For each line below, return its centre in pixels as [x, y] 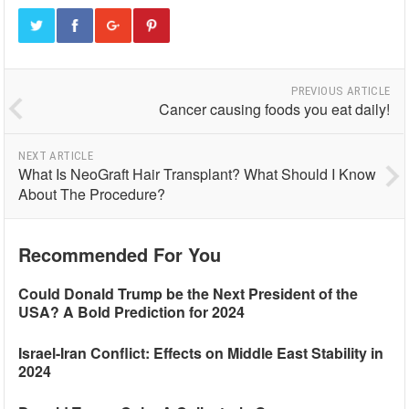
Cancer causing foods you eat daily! [275, 109]
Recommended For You [120, 254]
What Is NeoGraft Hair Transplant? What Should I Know [198, 174]
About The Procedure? [92, 194]
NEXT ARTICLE [56, 156]
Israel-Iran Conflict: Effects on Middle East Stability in [201, 353]
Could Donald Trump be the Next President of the [189, 294]
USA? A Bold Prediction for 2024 [132, 312]
